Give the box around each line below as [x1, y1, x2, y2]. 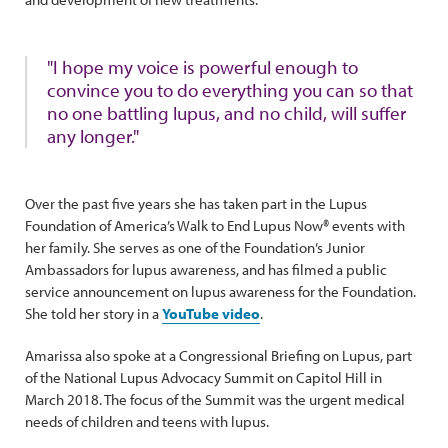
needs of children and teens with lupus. [25, 412, 269, 431]
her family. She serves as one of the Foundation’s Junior [25, 238, 365, 257]
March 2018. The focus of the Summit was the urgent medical [25, 390, 405, 409]
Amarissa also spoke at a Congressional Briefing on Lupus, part [25, 346, 412, 365]
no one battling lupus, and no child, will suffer [47, 101, 406, 125]
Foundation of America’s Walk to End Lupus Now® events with [25, 216, 405, 235]
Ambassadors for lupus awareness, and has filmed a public [25, 260, 387, 279]
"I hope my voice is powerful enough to [47, 55, 358, 79]
